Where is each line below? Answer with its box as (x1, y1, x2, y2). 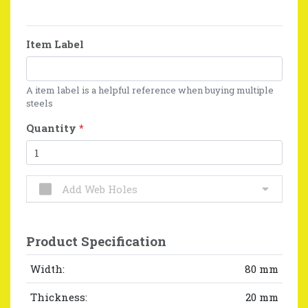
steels (25, 96, 53, 109)
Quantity (25, 120, 79, 135)
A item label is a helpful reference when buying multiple (25, 83, 274, 96)
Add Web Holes (61, 181, 137, 196)
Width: (30, 261, 65, 276)
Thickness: (30, 289, 87, 304)
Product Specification (25, 232, 166, 250)
